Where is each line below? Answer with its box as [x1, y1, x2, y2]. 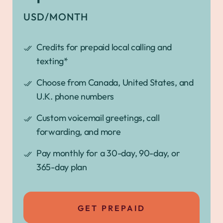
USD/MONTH [23, 10, 88, 23]
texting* [36, 55, 68, 67]
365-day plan [36, 161, 87, 173]
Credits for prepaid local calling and [36, 41, 172, 53]
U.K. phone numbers [36, 90, 114, 102]
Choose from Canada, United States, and [36, 76, 194, 88]
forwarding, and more [36, 125, 121, 137]
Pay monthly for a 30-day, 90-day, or [36, 147, 180, 159]
